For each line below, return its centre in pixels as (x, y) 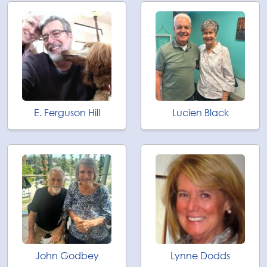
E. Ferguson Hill (67, 113)
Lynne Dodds (200, 256)
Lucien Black (200, 113)
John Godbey (67, 256)
